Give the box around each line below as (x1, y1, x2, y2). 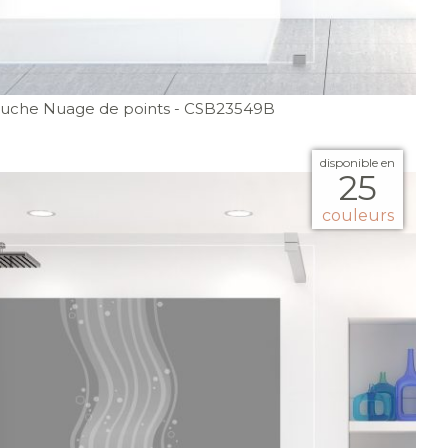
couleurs (321, 206, 394, 226)
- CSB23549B (174, 99, 275, 119)
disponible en (320, 155, 395, 171)
